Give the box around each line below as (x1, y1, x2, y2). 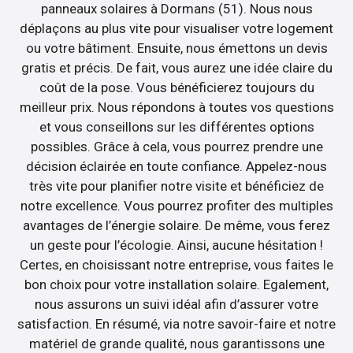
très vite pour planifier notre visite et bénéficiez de (29, 177, 324, 194)
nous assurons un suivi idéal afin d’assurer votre (35, 295, 318, 312)
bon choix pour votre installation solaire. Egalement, (24, 276, 329, 292)
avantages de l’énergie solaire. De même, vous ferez (23, 217, 330, 233)
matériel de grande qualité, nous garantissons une (28, 335, 325, 351)
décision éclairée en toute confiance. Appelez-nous (26, 158, 327, 174)
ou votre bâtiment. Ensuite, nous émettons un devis (25, 39, 328, 56)
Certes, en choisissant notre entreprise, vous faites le (20, 256, 333, 273)
